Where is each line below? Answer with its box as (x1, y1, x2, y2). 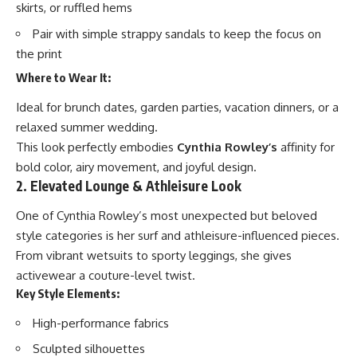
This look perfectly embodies (16, 139, 177, 155)
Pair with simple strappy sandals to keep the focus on (33, 25, 321, 41)
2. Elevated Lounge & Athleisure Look (16, 176, 241, 194)
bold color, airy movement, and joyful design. (16, 159, 257, 175)
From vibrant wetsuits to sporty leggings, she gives (16, 248, 292, 264)
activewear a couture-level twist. (16, 268, 195, 284)
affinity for (277, 139, 335, 155)
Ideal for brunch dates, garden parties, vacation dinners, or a (16, 99, 339, 115)
